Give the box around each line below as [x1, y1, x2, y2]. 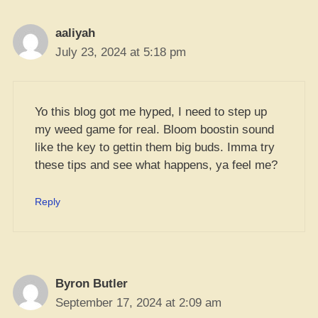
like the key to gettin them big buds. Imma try [35, 141, 275, 154]
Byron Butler [55, 276, 128, 290]
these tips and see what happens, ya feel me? [35, 158, 278, 172]
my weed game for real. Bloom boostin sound [35, 123, 274, 136]
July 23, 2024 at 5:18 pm [55, 45, 186, 59]
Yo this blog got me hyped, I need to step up [35, 105, 267, 119]
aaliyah [55, 26, 95, 40]
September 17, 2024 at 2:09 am [55, 295, 221, 309]
